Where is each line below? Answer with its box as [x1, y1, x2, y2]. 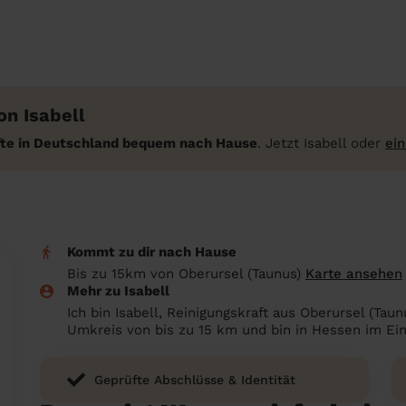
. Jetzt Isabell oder [257, 135, 385, 151]
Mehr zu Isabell [67, 283, 169, 299]
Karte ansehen [305, 266, 402, 282]
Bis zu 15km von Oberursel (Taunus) [67, 266, 305, 282]
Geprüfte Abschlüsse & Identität [94, 372, 295, 387]
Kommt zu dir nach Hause [67, 244, 237, 260]
